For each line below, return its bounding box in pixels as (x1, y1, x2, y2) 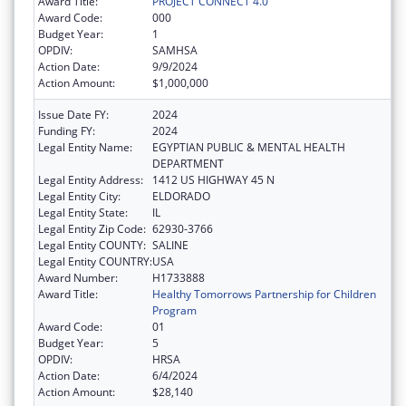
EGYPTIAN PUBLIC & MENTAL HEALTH (152, 140, 345, 156)
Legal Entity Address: (38, 172, 143, 188)
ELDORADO (152, 188, 210, 205)
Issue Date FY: (38, 107, 109, 123)
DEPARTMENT (152, 156, 224, 172)
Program (152, 303, 197, 319)
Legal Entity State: (38, 205, 128, 221)
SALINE (152, 237, 188, 254)
